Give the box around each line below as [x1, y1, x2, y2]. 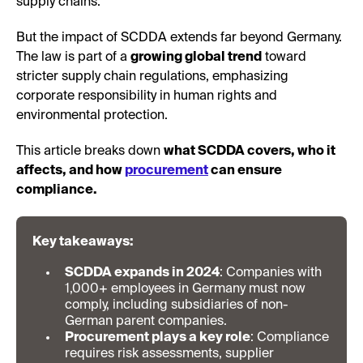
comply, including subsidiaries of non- [65, 298, 288, 312]
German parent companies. [65, 314, 227, 328]
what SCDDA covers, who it [164, 144, 335, 158]
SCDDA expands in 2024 [65, 266, 220, 280]
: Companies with [220, 266, 322, 280]
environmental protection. [16, 109, 168, 122]
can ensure [208, 164, 282, 177]
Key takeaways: [32, 235, 134, 249]
